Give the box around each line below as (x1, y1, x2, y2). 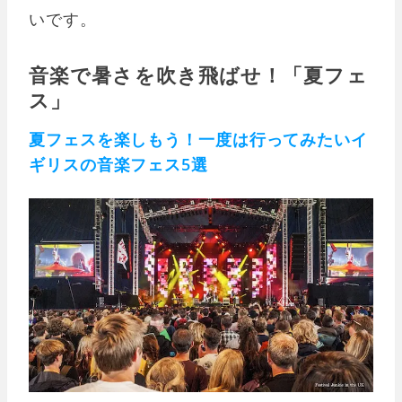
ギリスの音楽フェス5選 (29, 153, 208, 176)
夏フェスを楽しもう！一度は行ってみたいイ (29, 128, 368, 151)
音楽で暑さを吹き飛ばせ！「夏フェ (29, 61, 368, 89)
